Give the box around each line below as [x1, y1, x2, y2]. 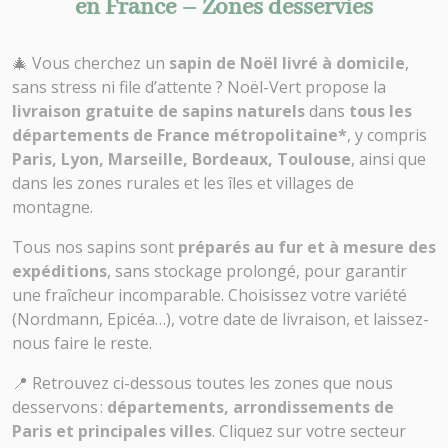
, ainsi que [351, 148, 426, 170]
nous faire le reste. [12, 332, 152, 354]
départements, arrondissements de [107, 396, 394, 418]
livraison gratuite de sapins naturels [12, 100, 305, 122]
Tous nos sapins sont [12, 236, 178, 258]
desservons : [12, 396, 107, 418]
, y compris [347, 124, 427, 146]
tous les [349, 100, 412, 122]
